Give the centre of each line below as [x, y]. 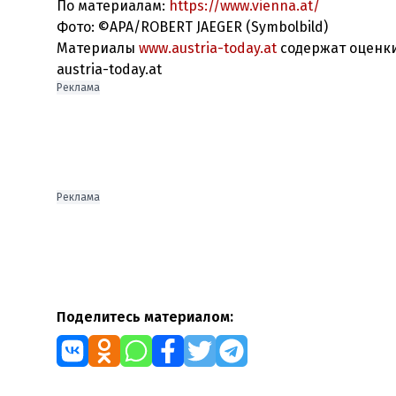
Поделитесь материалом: [145, 317]
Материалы [98, 48]
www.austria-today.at [208, 48]
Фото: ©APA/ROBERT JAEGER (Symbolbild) [192, 27]
